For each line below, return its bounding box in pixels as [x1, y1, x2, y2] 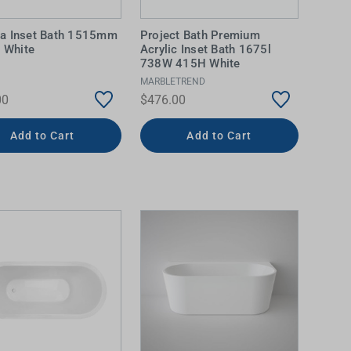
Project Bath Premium [139, 28, 260, 43]
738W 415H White [139, 56, 241, 71]
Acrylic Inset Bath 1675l [139, 42, 271, 57]
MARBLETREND [139, 75, 205, 87]
